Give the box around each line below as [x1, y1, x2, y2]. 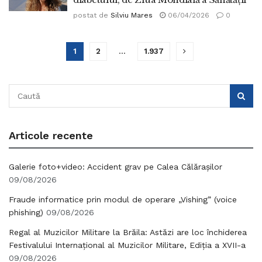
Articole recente [9, 129, 93, 142]
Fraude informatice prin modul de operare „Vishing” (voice [9, 195, 237, 204]
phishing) [9, 208, 43, 217]
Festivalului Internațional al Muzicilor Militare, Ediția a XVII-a [9, 240, 246, 250]
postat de [73, 11, 108, 19]
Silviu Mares [111, 11, 153, 19]
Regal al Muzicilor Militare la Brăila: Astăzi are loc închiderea [9, 227, 247, 237]
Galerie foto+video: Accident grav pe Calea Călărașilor [9, 162, 222, 171]
